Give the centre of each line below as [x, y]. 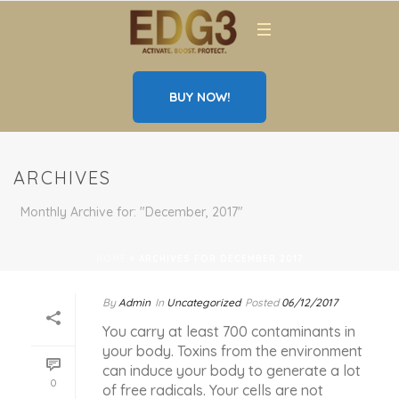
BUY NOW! [199, 98]
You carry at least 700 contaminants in [229, 332]
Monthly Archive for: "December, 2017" [132, 212]
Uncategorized [204, 303]
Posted [262, 303]
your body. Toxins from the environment [232, 351]
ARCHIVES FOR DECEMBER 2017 [221, 259]
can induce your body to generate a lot [232, 371]
